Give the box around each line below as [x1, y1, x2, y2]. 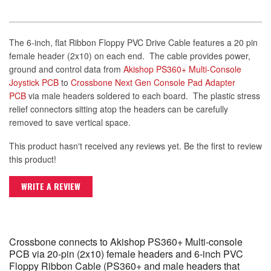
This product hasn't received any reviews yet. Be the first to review [9, 140, 262, 152]
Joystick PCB [9, 76, 59, 89]
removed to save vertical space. [9, 116, 133, 129]
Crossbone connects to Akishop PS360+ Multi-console [9, 235, 243, 249]
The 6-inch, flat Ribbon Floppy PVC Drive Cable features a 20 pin [9, 36, 258, 49]
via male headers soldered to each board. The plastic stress [26, 90, 260, 102]
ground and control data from [9, 63, 123, 76]
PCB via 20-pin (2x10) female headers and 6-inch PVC [9, 247, 243, 261]
